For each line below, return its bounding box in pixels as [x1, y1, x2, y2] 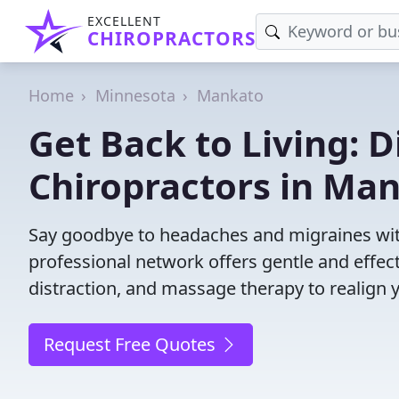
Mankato [197, 85, 264, 106]
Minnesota [95, 85, 175, 106]
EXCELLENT [87, 12, 161, 29]
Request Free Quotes [44, 332, 220, 356]
